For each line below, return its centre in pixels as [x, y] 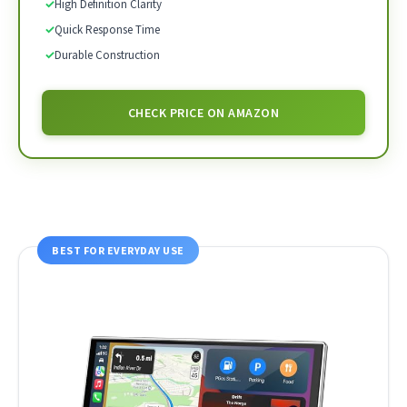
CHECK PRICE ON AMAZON [203, 113]
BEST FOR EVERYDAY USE [118, 250]
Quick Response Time [107, 30]
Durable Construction [107, 55]
